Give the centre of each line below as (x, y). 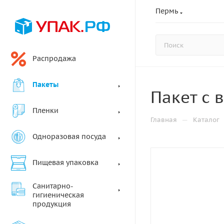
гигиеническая (58, 195)
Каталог (206, 120)
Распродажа (54, 58)
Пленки (45, 110)
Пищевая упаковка (65, 162)
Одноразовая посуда (69, 136)
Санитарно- (53, 186)
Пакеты (45, 84)
